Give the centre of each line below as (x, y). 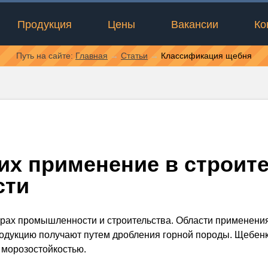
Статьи (134, 56)
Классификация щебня (206, 56)
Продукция (45, 25)
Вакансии (195, 25)
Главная (92, 56)
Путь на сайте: (46, 56)
